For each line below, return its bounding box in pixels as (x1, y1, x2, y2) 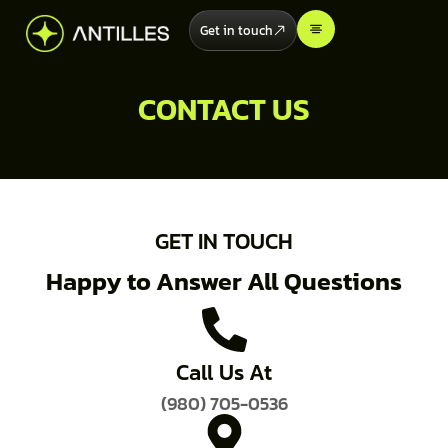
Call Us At (176, 356, 272, 389)
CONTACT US (138, 87, 310, 132)
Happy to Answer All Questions (46, 262, 402, 300)
